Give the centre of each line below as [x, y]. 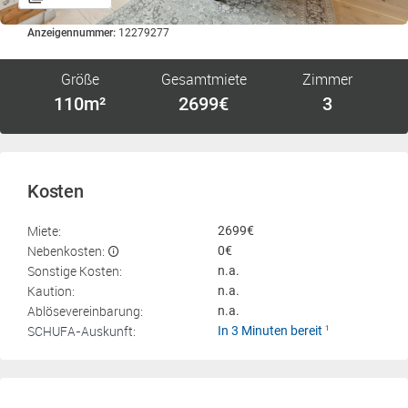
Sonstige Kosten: [75, 271]
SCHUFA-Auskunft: [82, 331]
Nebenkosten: [66, 251]
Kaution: [51, 291]
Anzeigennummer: [71, 33]
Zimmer [328, 79]
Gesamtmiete [204, 79]
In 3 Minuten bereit [271, 331]
